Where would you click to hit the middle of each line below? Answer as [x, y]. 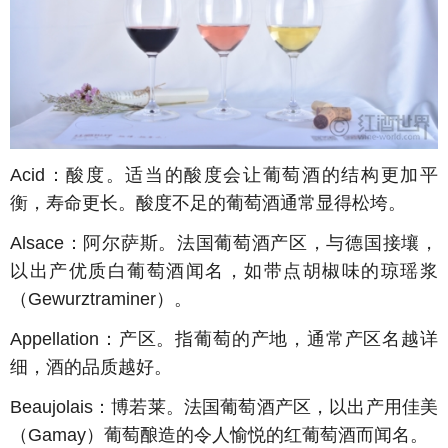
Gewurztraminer [92, 299]
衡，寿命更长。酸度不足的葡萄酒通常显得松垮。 [208, 203]
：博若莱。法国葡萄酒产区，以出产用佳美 [265, 407]
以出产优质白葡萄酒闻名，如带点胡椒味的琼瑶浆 [224, 271]
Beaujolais [51, 407]
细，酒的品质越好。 [91, 367]
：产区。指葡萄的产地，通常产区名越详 [268, 339]
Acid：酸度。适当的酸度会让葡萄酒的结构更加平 [224, 175]
